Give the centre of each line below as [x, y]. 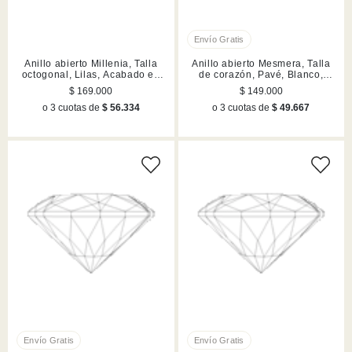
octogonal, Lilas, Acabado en [91, 74]
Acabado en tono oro [261, 85]
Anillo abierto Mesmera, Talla [261, 63]
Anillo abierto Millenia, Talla [91, 63]
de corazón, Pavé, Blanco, [261, 74]
